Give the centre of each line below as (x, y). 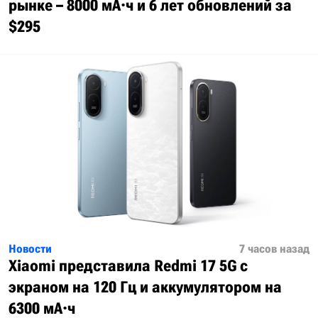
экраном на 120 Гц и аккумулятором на (145, 287)
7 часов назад (274, 249)
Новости (30, 249)
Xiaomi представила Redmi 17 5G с (128, 266)
